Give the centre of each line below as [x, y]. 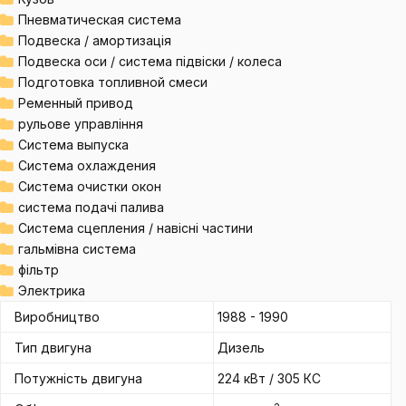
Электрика [52, 290]
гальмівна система [77, 249]
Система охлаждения [87, 165]
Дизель [241, 348]
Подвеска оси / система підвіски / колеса [150, 61]
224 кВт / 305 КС [269, 378]
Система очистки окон [90, 186]
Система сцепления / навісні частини [135, 228]
